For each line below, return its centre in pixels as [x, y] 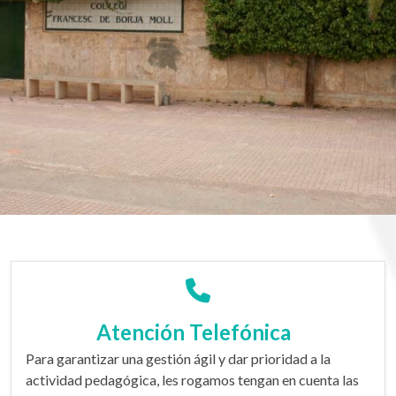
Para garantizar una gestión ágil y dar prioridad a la [178, 359]
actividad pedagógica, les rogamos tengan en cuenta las [192, 380]
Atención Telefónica [198, 332]
